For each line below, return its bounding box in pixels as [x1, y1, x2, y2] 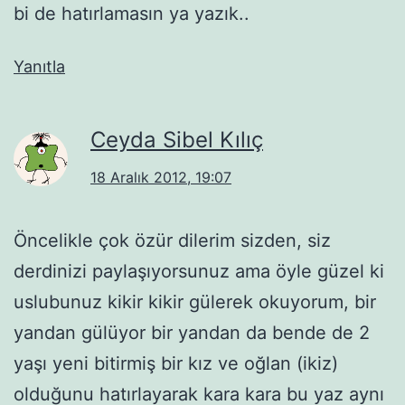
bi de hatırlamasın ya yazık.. [14, 2, 250, 24]
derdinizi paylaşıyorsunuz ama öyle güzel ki [14, 259, 384, 282]
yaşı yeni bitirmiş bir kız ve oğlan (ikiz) [14, 352, 338, 374]
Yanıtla [14, 56, 65, 76]
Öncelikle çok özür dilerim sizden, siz [14, 229, 331, 251]
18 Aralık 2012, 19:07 [90, 167, 231, 186]
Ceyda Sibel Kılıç [90, 126, 263, 153]
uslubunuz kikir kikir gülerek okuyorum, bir [14, 290, 376, 313]
